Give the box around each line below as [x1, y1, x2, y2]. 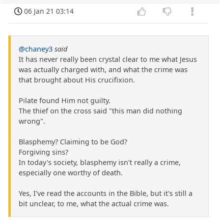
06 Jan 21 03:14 [24, 6, 74, 16]
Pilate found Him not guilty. [19, 96, 110, 106]
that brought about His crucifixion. [19, 75, 135, 85]
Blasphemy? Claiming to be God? [19, 137, 127, 147]
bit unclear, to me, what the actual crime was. [19, 199, 169, 209]
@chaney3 [19, 44, 53, 54]
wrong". [19, 116, 45, 126]
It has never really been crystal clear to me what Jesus [19, 55, 197, 64]
